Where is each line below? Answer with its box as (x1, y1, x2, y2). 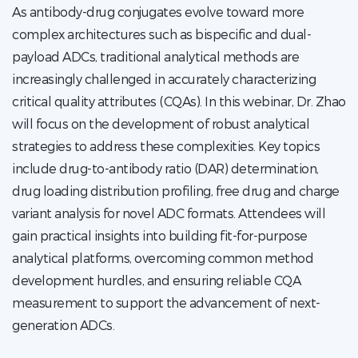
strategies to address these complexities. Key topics (12, 138, 320, 153)
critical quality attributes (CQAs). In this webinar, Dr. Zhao (12, 93, 346, 109)
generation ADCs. (12, 317, 114, 332)
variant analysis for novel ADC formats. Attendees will (12, 205, 325, 221)
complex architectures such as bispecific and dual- (12, 26, 311, 42)
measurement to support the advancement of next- (12, 295, 320, 310)
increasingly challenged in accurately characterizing (12, 71, 316, 86)
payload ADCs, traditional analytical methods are (12, 49, 299, 64)
